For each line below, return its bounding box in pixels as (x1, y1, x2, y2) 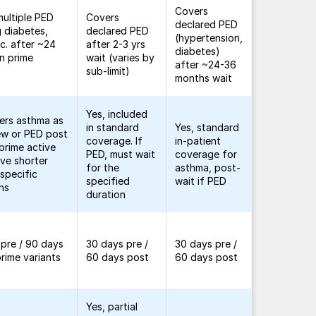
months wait (175, 72, 233, 84)
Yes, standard (175, 121, 240, 133)
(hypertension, (175, 32, 243, 44)
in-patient (175, 135, 221, 147)
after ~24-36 (175, 59, 237, 71)
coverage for (175, 148, 238, 160)
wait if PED (175, 175, 227, 187)
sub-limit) (86, 65, 130, 77)
